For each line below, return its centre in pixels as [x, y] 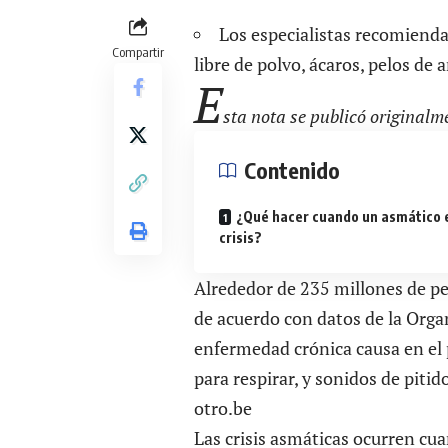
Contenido [292, 169]
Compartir [138, 51]
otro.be [223, 407]
